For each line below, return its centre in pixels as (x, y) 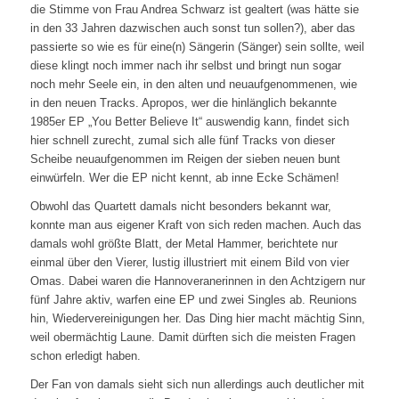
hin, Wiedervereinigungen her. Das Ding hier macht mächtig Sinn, (197, 319)
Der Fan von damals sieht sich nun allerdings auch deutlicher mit (197, 385)
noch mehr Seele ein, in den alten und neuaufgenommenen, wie (193, 85)
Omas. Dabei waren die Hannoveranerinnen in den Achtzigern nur (197, 281)
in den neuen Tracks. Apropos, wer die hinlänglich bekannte (183, 103)
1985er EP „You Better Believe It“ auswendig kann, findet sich (189, 122)
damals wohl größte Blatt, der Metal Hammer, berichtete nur (183, 244)
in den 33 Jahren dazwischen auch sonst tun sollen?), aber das (192, 28)
